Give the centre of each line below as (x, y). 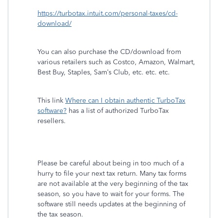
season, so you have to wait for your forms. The (111, 194)
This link (51, 100)
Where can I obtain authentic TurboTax (125, 100)
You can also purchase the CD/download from (109, 52)
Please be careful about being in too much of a (111, 163)
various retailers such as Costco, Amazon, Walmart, (116, 62)
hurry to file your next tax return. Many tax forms (112, 173)
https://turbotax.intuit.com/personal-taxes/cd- (108, 13)
